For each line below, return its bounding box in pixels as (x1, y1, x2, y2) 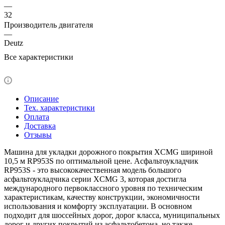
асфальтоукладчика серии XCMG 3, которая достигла (4, 174, 186, 183)
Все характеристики (4, 52, 73, 61)
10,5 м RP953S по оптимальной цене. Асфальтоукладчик (4, 156, 198, 165)
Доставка (24, 121, 56, 130)
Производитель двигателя (4, 20, 93, 29)
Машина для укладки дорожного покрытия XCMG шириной (4, 147, 213, 156)
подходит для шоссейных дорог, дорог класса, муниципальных (4, 210, 220, 219)
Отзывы (24, 130, 52, 139)
